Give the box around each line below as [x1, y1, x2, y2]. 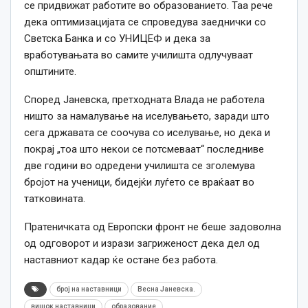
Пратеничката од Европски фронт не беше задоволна [24, 221, 281, 234]
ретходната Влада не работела [118, 93, 265, 107]
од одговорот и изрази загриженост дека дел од [24, 237, 260, 250]
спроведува [142, 16, 198, 29]
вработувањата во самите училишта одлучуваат [24, 49, 253, 62]
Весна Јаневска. [137, 285, 195, 294]
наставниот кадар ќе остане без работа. [24, 254, 218, 267]
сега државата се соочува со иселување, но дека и [24, 126, 270, 140]
